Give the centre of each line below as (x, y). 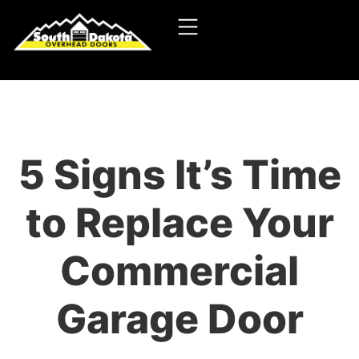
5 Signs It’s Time (179, 175)
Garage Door (179, 319)
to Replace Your (179, 223)
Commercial (179, 271)
